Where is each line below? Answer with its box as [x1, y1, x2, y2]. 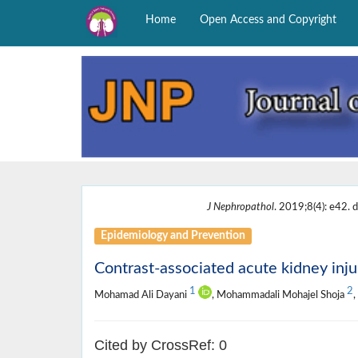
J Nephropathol [206, 202, 274, 213]
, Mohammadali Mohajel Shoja [212, 290, 347, 300]
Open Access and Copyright [199, 14, 336, 26]
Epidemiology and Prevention [101, 230, 246, 242]
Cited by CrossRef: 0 [94, 337, 227, 354]
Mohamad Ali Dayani [94, 290, 189, 300]
